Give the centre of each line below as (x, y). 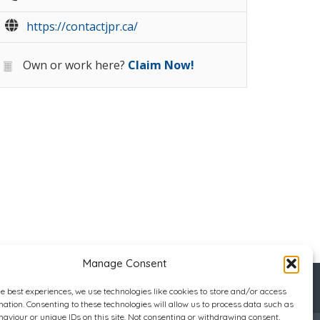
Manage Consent (125, 263)
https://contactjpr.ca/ (82, 26)
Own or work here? (72, 65)
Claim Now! (161, 65)
